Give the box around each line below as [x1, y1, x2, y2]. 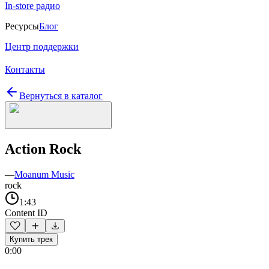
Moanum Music [14, 169, 74, 180]
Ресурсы [5, 21, 39, 31]
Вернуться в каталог [19, 91, 103, 101]
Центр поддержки [5, 41, 79, 52]
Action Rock [5, 141, 81, 157]
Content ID [5, 207, 47, 218]
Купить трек [10, 234, 53, 244]
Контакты [5, 64, 45, 74]
